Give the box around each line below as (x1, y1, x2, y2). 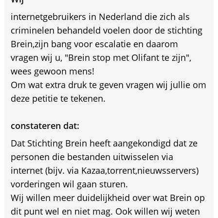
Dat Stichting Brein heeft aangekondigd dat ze (10, 137, 198, 149)
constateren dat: (10, 120, 79, 131)
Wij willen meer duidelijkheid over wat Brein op (10, 192, 205, 203)
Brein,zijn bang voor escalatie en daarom (10, 38, 178, 50)
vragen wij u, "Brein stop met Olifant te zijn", (10, 52, 191, 63)
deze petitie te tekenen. (10, 92, 106, 104)
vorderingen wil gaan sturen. (10, 178, 128, 190)
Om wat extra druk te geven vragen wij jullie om (10, 79, 206, 91)
